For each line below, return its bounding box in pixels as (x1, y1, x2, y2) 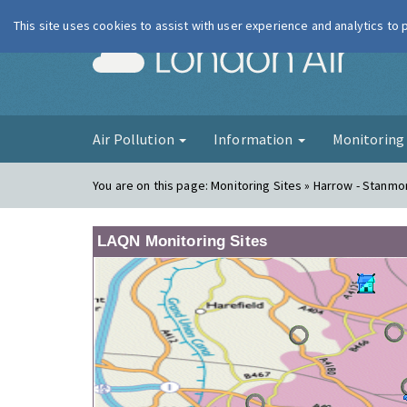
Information (213, 130, 296, 148)
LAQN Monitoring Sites (97, 233, 267, 250)
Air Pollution (93, 130, 177, 148)
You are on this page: (93, 177, 212, 194)
